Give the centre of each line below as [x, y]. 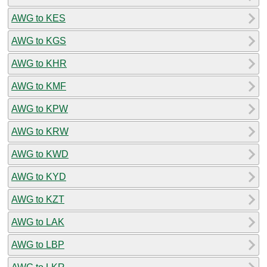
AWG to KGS [39, 41]
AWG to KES [38, 18]
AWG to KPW [40, 108]
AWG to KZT [38, 199]
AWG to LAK [38, 222]
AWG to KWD [40, 154]
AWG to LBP [38, 244]
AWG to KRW [40, 131]
